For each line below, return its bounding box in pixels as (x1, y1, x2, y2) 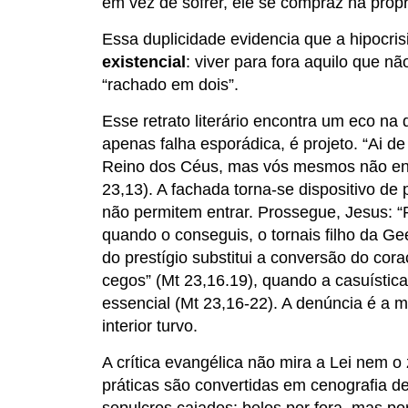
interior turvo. (102, 317, 198, 336)
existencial (102, 53, 186, 72)
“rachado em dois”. (102, 76, 239, 95)
